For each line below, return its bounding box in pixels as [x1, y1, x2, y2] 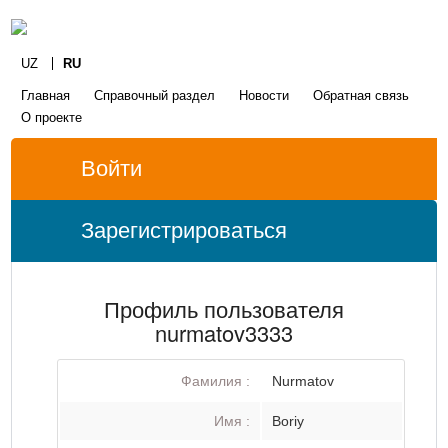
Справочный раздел [94, 88, 216, 103]
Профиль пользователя [104, 293, 344, 324]
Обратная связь [313, 88, 410, 103]
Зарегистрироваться [81, 218, 288, 243]
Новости [239, 88, 290, 103]
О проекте [21, 110, 83, 125]
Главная [21, 88, 71, 103]
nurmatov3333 [155, 317, 293, 348]
